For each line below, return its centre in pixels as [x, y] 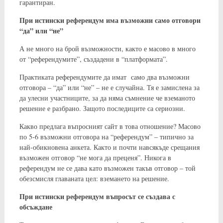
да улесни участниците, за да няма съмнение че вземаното [107, 98]
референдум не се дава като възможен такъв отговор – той [107, 168]
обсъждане [36, 207]
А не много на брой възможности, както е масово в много [107, 48]
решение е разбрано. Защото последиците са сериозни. [102, 108]
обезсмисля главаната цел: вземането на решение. [94, 178]
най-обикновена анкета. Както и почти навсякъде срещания [109, 147]
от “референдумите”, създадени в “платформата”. [93, 59]
